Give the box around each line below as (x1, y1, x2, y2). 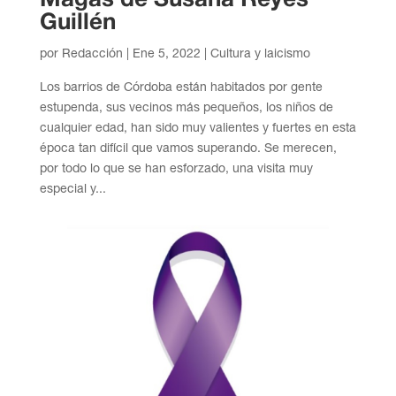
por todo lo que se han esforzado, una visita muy (39, 160, 313, 175)
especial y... (39, 180, 106, 195)
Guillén (39, 11, 116, 34)
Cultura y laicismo (209, 45, 310, 60)
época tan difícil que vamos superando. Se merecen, (39, 140, 337, 155)
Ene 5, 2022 (132, 45, 201, 60)
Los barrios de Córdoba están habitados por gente (39, 79, 323, 94)
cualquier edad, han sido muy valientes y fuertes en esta (39, 119, 356, 134)
